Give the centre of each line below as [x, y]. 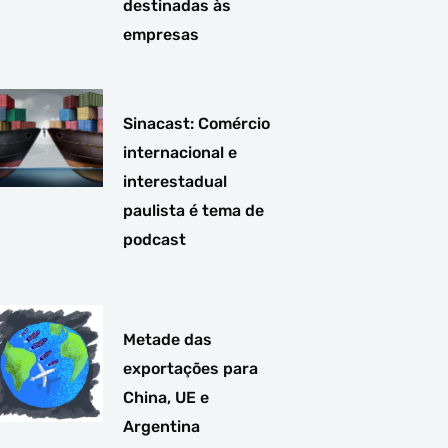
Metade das [168, 339]
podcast [155, 239]
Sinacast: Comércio [197, 123]
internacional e [180, 152]
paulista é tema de [194, 210]
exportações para [191, 368]
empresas [161, 34]
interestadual [175, 181]
